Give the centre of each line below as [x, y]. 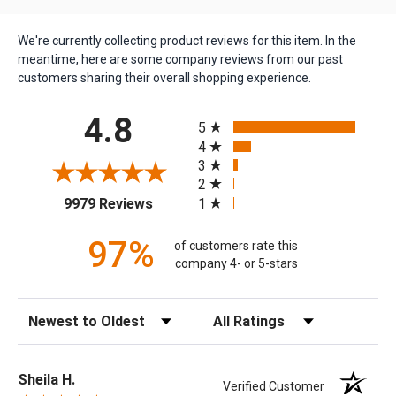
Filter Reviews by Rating [267, 315]
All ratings [228, 113]
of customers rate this [236, 246]
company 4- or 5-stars [236, 264]
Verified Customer [278, 386]
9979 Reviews [108, 203]
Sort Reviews [53, 315]
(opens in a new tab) [214, 201]
